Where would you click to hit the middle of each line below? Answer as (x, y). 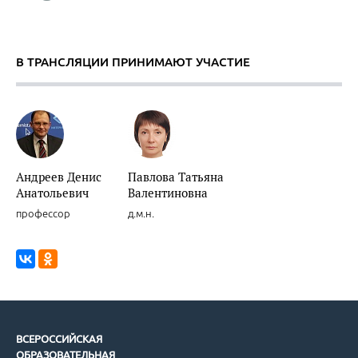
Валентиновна (168, 192)
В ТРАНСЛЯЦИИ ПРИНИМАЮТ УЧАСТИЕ (133, 62)
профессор (43, 213)
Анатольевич (52, 192)
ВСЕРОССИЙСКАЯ (59, 338)
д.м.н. (141, 213)
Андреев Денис (59, 176)
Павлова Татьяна (176, 176)
